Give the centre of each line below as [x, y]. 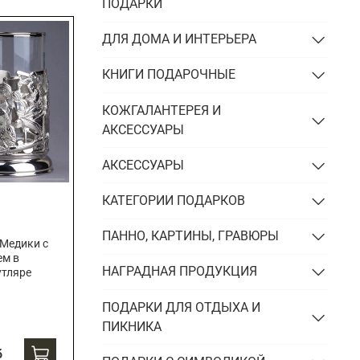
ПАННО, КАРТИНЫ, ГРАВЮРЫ [191, 236]
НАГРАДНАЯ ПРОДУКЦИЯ [180, 272]
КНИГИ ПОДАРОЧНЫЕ [169, 75]
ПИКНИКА [132, 326]
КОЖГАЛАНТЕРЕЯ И [162, 110]
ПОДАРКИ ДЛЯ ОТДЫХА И [182, 307]
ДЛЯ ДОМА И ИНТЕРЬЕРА [180, 39]
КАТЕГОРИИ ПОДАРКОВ [174, 200]
